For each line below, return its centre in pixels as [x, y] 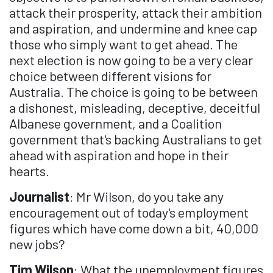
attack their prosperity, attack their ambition [136, 12]
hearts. [29, 171]
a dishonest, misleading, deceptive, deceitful [135, 108]
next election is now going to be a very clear [131, 60]
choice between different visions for [110, 76]
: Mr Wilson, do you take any [147, 197]
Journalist [39, 197]
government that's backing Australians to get [136, 139]
